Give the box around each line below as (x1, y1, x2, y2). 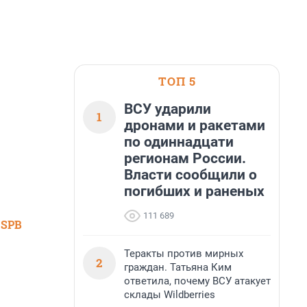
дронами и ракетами (124, 117, 265, 134)
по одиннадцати (124, 134, 234, 150)
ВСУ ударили (124, 101, 211, 117)
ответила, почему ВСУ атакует (124, 275, 271, 287)
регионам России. (124, 150, 246, 167)
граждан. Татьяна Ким (124, 261, 232, 273)
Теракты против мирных (124, 247, 243, 260)
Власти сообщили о (124, 167, 257, 183)
